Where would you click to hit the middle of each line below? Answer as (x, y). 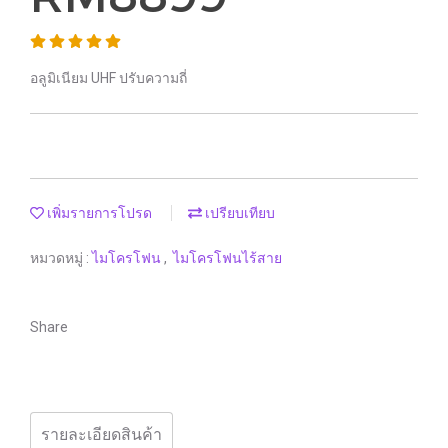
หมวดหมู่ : (61, 258)
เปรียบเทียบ (238, 213)
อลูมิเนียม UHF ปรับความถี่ (108, 78)
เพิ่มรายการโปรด (98, 213)
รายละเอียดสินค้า (101, 434)
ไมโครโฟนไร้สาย (227, 258)
